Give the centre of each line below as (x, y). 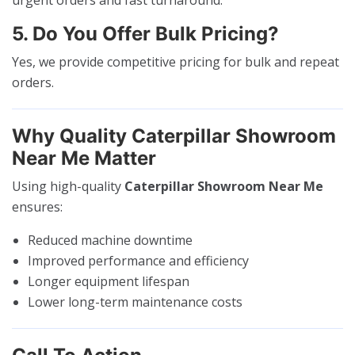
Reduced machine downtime (110, 240)
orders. (33, 82)
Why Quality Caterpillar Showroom (174, 136)
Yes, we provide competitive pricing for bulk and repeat (176, 61)
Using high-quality (68, 186)
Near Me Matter (84, 158)
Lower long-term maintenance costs (135, 302)
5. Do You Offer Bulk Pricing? (145, 33)
